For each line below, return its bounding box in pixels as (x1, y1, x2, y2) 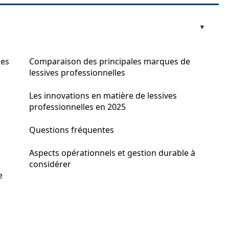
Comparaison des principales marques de (29, 56, 190, 67)
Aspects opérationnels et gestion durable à (29, 147, 195, 158)
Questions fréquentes (29, 124, 114, 135)
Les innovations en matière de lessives (29, 90, 177, 101)
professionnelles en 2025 (29, 101, 126, 112)
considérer (29, 158, 71, 170)
